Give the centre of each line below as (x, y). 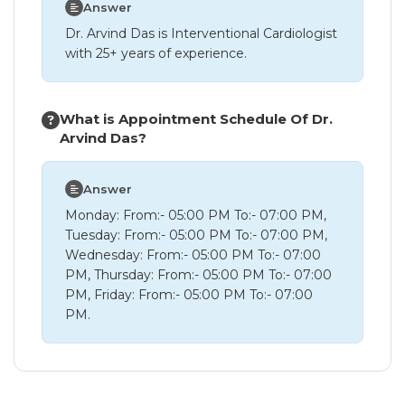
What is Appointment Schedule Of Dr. (196, 119)
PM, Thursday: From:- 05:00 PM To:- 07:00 (198, 275)
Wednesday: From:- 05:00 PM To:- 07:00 (193, 255)
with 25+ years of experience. (156, 53)
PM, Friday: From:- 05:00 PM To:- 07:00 (189, 295)
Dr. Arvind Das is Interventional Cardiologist (201, 33)
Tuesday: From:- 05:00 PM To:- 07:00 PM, (196, 235)
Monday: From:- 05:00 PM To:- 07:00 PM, (196, 215)
